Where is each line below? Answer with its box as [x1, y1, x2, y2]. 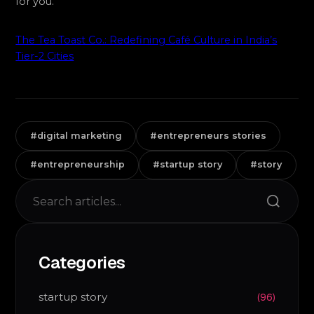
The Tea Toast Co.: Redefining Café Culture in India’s [15, 34, 278, 47]
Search [264, 200, 294, 211]
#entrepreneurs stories [149, 130, 266, 141]
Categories [39, 252, 125, 274]
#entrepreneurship [29, 159, 125, 170]
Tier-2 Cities [15, 50, 74, 63]
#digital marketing [29, 130, 122, 141]
